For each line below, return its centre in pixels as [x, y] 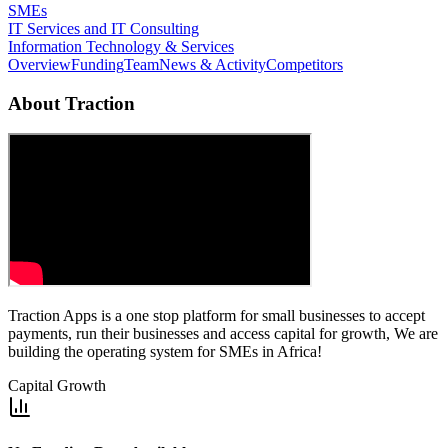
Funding [97, 64]
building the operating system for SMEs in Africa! [165, 352]
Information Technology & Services [121, 46]
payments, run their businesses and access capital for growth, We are [223, 334]
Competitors [304, 64]
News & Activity [212, 64]
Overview [39, 64]
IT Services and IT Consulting [103, 28]
